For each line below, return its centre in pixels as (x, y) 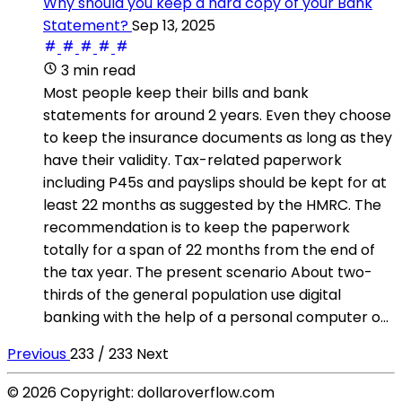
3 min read (98, 70)
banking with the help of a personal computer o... (216, 317)
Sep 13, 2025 (174, 25)
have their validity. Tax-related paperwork (192, 160)
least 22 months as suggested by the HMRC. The (212, 205)
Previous (39, 354)
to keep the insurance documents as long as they (218, 137)
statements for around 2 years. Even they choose (217, 115)
